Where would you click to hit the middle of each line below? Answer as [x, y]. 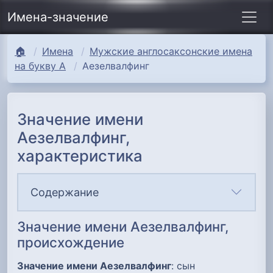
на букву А [40, 66]
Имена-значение [58, 17]
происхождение [71, 243]
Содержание [65, 192]
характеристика [80, 155]
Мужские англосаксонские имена [171, 51]
